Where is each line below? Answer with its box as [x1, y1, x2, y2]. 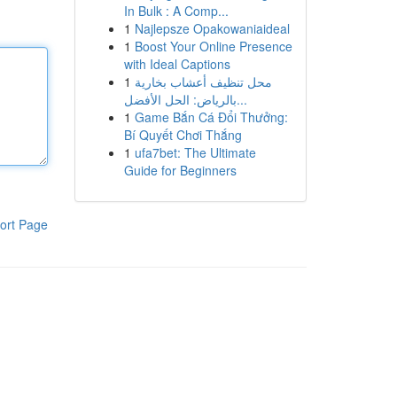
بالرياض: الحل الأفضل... [236, 90, 247, 108]
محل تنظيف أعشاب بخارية [134, 73, 272, 90]
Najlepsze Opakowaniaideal [134, 19, 290, 37]
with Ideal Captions [123, 55, 230, 73]
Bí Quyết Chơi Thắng [123, 126, 242, 144]
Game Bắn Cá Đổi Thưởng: [134, 108, 288, 126]
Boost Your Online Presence [134, 37, 292, 55]
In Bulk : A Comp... [123, 2, 229, 19]
